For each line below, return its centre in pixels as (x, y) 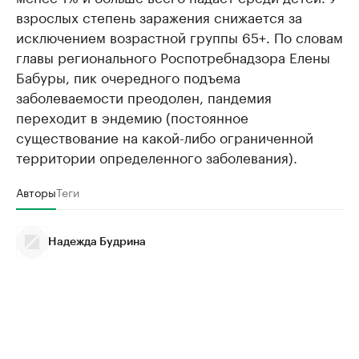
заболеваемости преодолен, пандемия (144, 96)
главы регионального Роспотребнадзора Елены (173, 56)
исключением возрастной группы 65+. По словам (179, 36)
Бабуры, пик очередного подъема (128, 76)
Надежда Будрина (97, 242)
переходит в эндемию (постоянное (132, 116)
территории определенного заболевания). (157, 156)
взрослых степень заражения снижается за (159, 16)
